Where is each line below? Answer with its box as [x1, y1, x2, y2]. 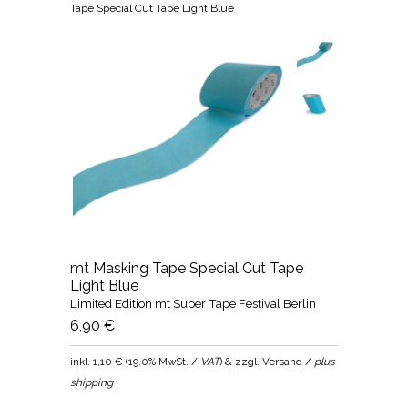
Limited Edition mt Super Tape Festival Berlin [70, 295, 317, 311]
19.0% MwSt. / [128, 354, 201, 368]
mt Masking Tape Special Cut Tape [70, 259, 304, 277]
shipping [70, 375, 114, 389]
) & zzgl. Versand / [219, 354, 315, 368]
